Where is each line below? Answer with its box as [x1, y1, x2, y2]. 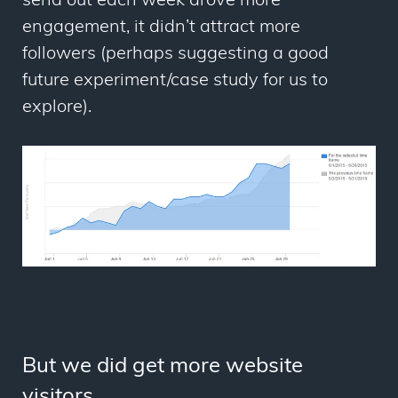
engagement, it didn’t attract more [22, 18, 300, 36]
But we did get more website [22, 356, 303, 378]
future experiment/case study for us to [22, 71, 328, 90]
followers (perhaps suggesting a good [22, 44, 329, 63]
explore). [22, 98, 100, 116]
